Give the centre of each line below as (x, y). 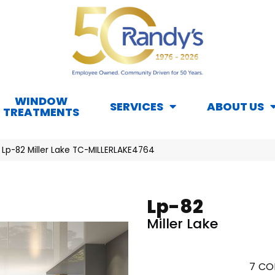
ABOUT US (235, 107)
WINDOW (41, 101)
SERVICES (137, 107)
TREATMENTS (41, 112)
